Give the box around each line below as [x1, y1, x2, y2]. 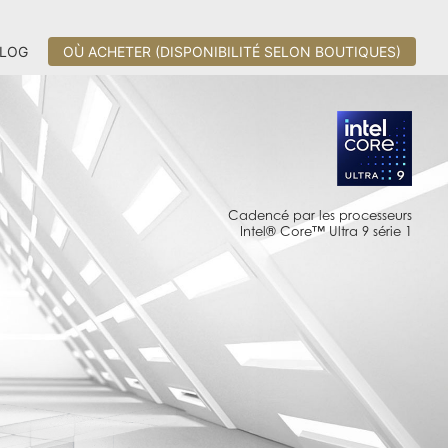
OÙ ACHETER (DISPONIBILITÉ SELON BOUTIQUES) [63, 43, 401, 60]
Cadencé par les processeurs [228, 207, 412, 223]
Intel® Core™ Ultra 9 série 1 [240, 223, 412, 239]
